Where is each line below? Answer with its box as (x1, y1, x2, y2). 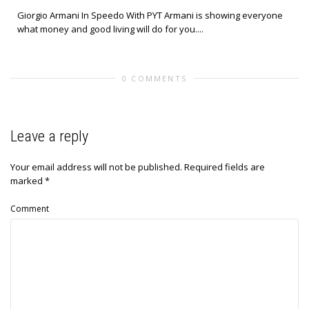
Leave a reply (10, 128, 88, 146)
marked (10, 175, 45, 188)
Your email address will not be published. (10, 161, 182, 174)
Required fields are (184, 161, 265, 174)
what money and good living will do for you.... (17, 23, 203, 36)
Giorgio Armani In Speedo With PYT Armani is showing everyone (17, 9, 283, 22)
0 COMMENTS (122, 73, 187, 84)
